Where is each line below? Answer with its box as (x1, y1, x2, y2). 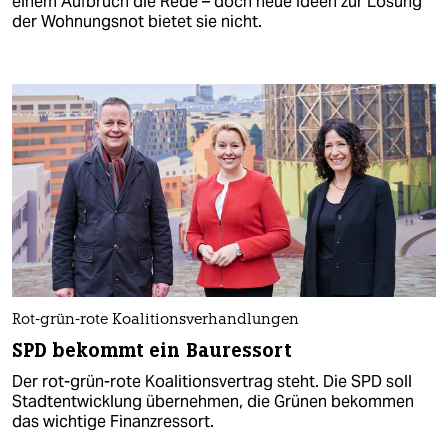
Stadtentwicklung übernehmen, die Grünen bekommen (12, 390, 414, 412)
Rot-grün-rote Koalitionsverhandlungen (12, 312, 299, 328)
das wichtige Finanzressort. (12, 410, 214, 432)
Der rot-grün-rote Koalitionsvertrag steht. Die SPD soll (12, 370, 412, 392)
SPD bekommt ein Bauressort (12, 337, 292, 363)
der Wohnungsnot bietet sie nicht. (12, 11, 262, 33)
